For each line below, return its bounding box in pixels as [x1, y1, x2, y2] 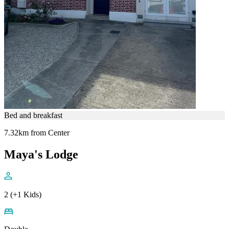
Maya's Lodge [4, 147, 78, 161]
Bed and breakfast [4, 111, 62, 120]
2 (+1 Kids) [4, 190, 41, 199]
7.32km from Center [4, 128, 70, 138]
